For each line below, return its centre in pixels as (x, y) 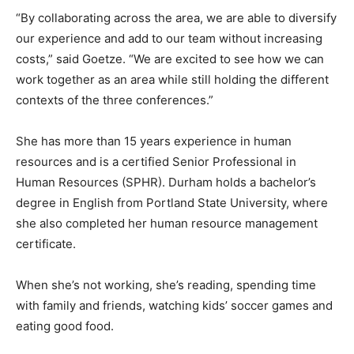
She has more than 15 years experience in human (154, 141)
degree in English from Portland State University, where (172, 203)
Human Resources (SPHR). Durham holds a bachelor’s (166, 183)
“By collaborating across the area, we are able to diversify (176, 18)
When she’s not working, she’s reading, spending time (166, 285)
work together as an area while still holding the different (172, 80)
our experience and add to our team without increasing (169, 39)
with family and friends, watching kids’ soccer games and (174, 306)
